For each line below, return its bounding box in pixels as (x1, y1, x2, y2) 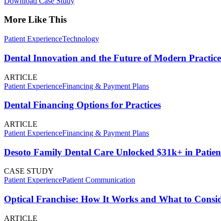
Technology (62, 35, 99, 43)
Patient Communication (62, 176, 135, 184)
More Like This (4, 14, 67, 25)
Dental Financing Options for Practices (4, 100, 161, 110)
